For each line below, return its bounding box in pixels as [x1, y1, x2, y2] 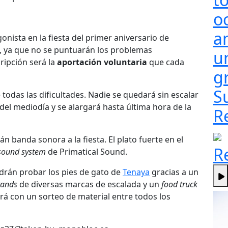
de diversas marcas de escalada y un [19, 178, 161, 190]
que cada [147, 56, 184, 68]
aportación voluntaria [57, 56, 147, 68]
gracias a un [150, 166, 198, 178]
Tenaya [123, 166, 150, 178]
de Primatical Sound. [46, 146, 127, 157]
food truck [161, 178, 197, 190]
